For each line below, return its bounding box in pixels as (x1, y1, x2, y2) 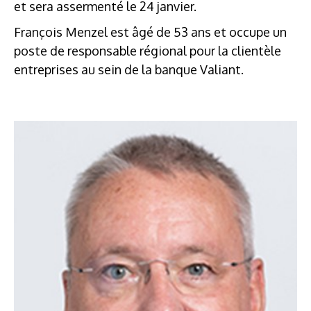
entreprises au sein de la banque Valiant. (14, 61, 244, 77)
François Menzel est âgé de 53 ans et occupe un (14, 24, 287, 40)
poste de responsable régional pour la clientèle (14, 42, 281, 58)
